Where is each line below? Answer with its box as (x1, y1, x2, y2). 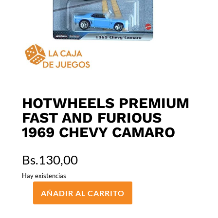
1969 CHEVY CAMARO (21, 124, 175, 141)
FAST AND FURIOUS (21, 109, 162, 127)
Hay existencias (21, 172, 66, 180)
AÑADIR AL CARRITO (40, 188, 125, 198)
